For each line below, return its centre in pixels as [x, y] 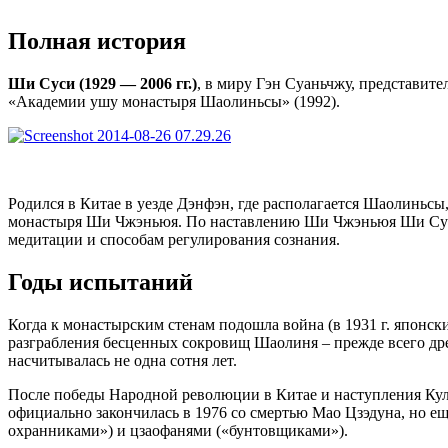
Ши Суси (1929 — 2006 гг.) [102, 84]
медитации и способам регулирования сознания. [174, 240]
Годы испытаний [100, 282]
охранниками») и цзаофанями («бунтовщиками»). [178, 431]
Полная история [97, 41]
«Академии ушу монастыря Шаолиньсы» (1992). [174, 102]
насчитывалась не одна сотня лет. [122, 361]
